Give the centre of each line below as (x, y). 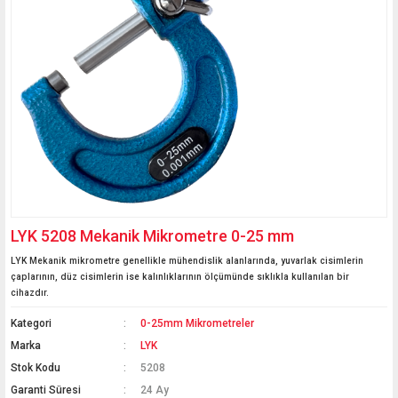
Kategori (31, 323)
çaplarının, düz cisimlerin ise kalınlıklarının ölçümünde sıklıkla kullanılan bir (180, 277)
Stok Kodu (36, 368)
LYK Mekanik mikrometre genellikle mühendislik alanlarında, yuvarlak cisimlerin (187, 261)
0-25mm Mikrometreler (198, 323)
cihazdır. (30, 293)
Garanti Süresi (46, 390)
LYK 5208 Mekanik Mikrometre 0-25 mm (152, 236)
